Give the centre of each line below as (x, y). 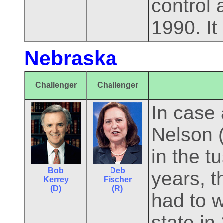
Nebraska (71, 58)
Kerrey (56, 179)
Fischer (117, 179)
